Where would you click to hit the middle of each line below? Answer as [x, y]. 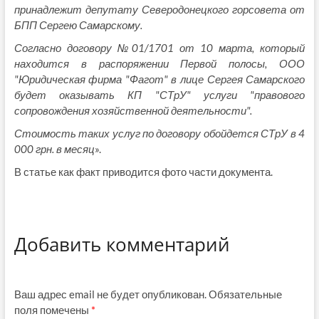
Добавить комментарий [122, 245]
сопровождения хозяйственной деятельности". [133, 111]
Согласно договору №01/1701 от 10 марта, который [159, 48]
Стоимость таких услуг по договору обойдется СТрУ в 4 [159, 134]
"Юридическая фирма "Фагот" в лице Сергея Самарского [159, 79]
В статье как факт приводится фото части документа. [143, 172]
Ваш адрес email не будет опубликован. [110, 294]
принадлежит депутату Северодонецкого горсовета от [159, 10]
